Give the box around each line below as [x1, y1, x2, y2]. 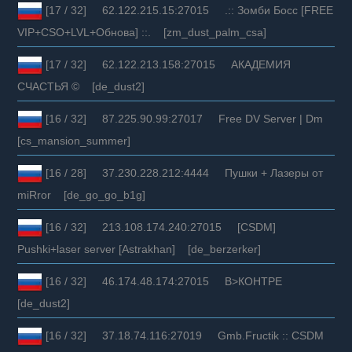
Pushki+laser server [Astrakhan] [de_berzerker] [17, 242, 262, 255]
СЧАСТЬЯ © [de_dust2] [17, 79, 145, 93]
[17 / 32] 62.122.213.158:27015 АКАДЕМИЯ [42, 57, 291, 71]
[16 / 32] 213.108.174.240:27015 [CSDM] [42, 220, 277, 233]
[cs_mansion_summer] [17, 134, 131, 147]
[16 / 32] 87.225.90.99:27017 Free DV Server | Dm [42, 112, 333, 125]
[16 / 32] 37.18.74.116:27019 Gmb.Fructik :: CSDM [42, 328, 324, 342]
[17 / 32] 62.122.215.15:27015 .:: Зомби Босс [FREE [42, 3, 334, 16]
